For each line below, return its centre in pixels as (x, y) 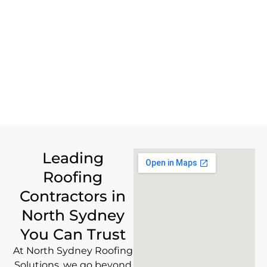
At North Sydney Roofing (73, 251)
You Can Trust (73, 235)
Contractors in (73, 196)
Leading (73, 158)
